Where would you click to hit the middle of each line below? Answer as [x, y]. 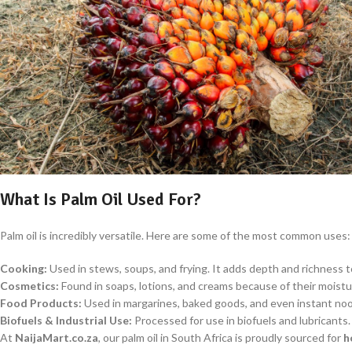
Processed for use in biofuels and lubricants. [241, 320]
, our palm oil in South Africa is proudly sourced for [221, 337]
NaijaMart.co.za [57, 337]
